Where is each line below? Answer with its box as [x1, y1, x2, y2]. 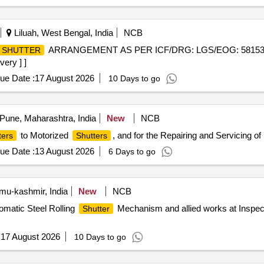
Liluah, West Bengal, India [11, 28, 113, 38]
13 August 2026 [34, 146, 94, 156]
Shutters [75, 131, 107, 140]
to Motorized [18, 130, 71, 140]
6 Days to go [108, 147, 156, 156]
